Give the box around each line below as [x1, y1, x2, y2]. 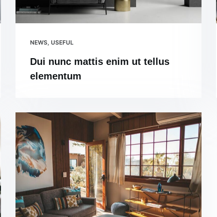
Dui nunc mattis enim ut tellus [30, 56, 170, 67]
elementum [30, 71, 82, 82]
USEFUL [51, 39, 74, 46]
